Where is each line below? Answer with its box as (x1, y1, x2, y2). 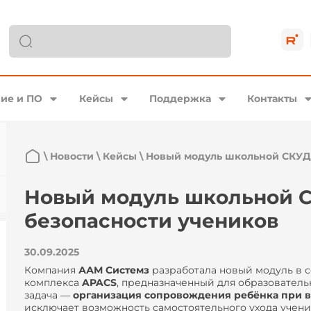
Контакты (247, 92, 297, 105)
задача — (24, 288, 73, 301)
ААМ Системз (78, 263, 149, 276)
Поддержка (149, 92, 211, 105)
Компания (24, 263, 78, 276)
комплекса (24, 276, 82, 289)
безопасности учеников (24, 209, 278, 233)
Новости (50, 150, 94, 162)
